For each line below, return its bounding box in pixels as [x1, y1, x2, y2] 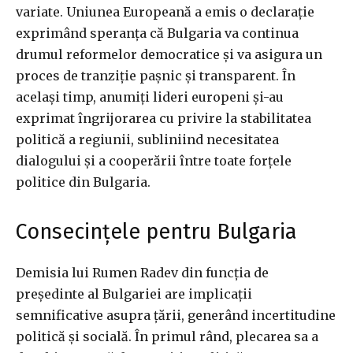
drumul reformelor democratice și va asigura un [16, 46, 322, 63]
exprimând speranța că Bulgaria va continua [16, 25, 299, 42]
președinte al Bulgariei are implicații [16, 286, 252, 303]
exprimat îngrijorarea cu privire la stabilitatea [16, 110, 311, 127]
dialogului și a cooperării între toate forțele [16, 153, 292, 169]
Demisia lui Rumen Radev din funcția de [16, 265, 269, 281]
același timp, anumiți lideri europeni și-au [16, 89, 284, 106]
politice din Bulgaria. [16, 174, 150, 191]
